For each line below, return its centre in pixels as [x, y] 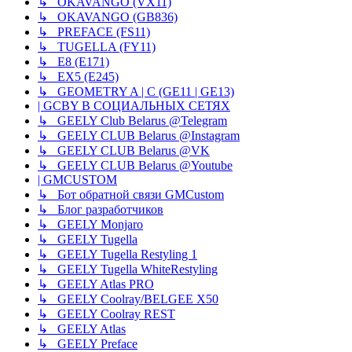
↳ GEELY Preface [88, 343]
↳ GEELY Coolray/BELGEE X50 [128, 299]
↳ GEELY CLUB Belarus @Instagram [139, 135]
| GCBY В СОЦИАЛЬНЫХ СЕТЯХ [134, 105]
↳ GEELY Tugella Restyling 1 [117, 254]
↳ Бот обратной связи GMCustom [131, 194]
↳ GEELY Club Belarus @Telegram [132, 120]
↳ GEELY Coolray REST [106, 313]
